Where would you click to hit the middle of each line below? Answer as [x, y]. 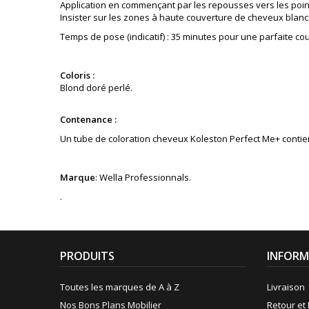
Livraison [286, 287]
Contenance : [89, 119]
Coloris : [77, 75]
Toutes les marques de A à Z [120, 287]
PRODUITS [87, 256]
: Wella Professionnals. [143, 177]
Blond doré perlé [95, 88]
